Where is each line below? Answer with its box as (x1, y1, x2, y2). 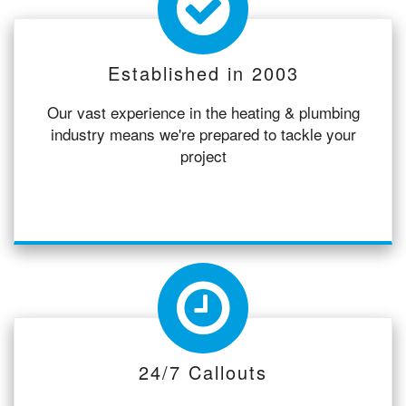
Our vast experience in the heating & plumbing (46, 100, 360, 123)
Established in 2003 (107, 59, 299, 86)
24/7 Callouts (139, 358, 267, 385)
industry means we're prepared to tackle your (50, 121, 356, 145)
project (179, 143, 227, 167)
